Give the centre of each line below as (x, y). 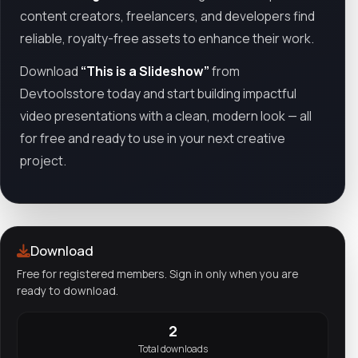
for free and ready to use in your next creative (153, 139)
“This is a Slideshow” (145, 72)
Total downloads (173, 348)
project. (43, 161)
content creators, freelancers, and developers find (167, 16)
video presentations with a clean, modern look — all (166, 116)
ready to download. (68, 290)
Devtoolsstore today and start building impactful (158, 94)
